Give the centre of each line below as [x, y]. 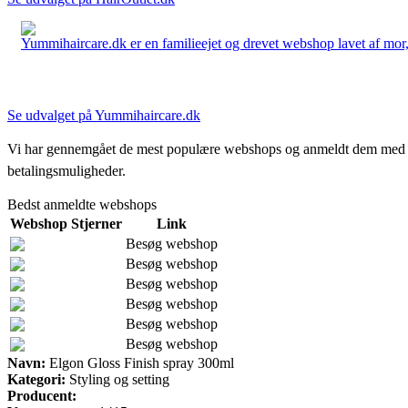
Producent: [42, 395]
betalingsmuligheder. [66, 170]
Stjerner [97, 223]
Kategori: [36, 379]
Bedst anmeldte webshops [82, 204]
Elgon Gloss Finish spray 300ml [140, 362]
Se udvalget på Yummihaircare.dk [104, 115]
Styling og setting [117, 379]
